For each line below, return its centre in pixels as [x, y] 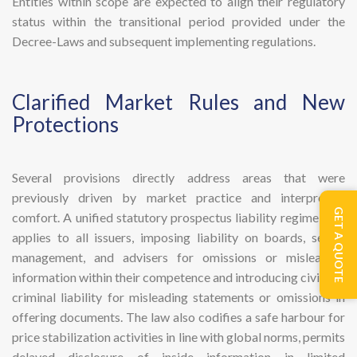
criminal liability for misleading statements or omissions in [178, 297]
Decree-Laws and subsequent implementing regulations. [164, 41]
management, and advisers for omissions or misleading [178, 257]
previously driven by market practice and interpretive [178, 197]
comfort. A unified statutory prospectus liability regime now [178, 217]
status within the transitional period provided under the [178, 21]
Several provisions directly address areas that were [178, 177]
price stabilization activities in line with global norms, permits [178, 337]
